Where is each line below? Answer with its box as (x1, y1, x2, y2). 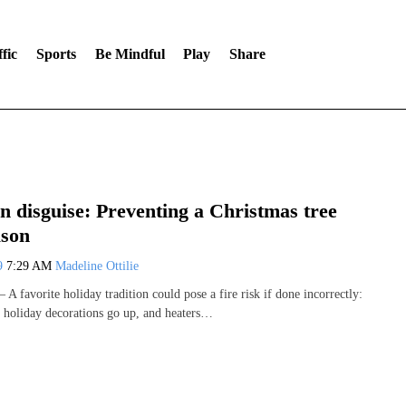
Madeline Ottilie (55, 258, 139, 273)
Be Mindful (94, 46, 165, 62)
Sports (35, 46, 76, 62)
